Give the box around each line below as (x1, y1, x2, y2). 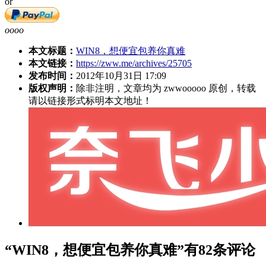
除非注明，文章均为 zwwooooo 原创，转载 (76, 83, 256, 93)
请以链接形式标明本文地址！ (28, 95, 152, 106)
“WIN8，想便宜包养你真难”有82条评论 (5, 242, 255, 258)
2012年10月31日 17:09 (76, 70, 166, 81)
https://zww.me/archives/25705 (76, 58, 192, 68)
